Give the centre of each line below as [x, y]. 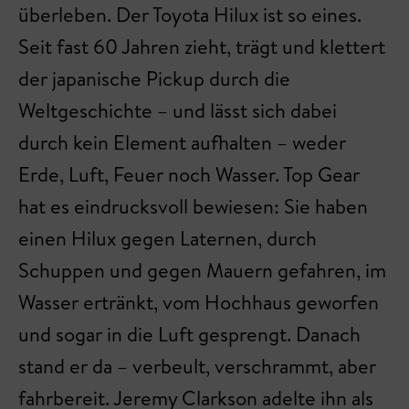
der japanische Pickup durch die [154, 79]
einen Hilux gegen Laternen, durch [168, 238]
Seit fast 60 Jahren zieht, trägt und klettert [202, 47]
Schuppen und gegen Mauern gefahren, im [202, 270]
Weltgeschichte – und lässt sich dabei [178, 110]
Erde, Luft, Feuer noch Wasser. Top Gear [189, 174]
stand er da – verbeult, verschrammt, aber [197, 366]
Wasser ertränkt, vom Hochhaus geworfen [199, 302]
